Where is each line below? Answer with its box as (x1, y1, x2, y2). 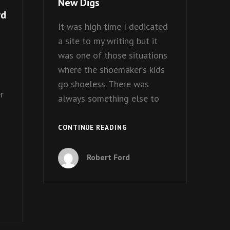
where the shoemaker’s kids (57, 64, 165, 76)
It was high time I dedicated (57, 21, 168, 33)
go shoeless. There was (57, 78, 149, 90)
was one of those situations (57, 49, 167, 62)
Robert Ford (86, 151, 130, 162)
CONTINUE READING (57, 123, 127, 132)
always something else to (57, 92, 159, 105)
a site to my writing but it (57, 35, 158, 47)
